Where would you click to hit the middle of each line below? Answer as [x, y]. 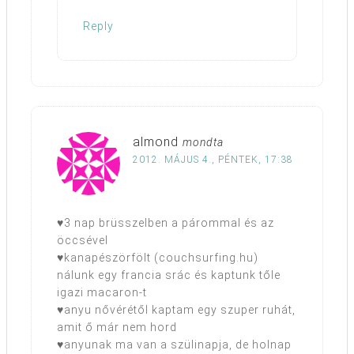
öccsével [83, 241]
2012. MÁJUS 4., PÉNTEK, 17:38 [213, 160]
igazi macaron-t [102, 293]
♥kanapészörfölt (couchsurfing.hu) [158, 258]
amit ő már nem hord [117, 328]
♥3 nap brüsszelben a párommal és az [166, 223]
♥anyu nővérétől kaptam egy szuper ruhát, [176, 310]
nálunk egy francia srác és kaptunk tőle [169, 275]
